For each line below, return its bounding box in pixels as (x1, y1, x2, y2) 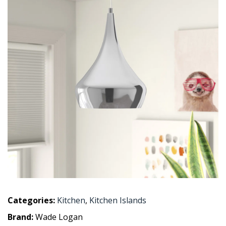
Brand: (8, 211, 35, 222)
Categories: (8, 195, 55, 206)
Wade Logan (35, 211, 83, 222)
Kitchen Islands (89, 195, 146, 206)
